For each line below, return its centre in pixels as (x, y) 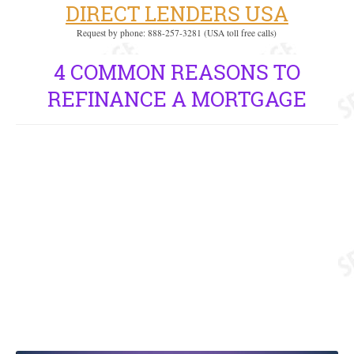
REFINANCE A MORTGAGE (177, 99)
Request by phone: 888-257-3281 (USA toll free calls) (177, 33)
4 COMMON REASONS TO (177, 72)
